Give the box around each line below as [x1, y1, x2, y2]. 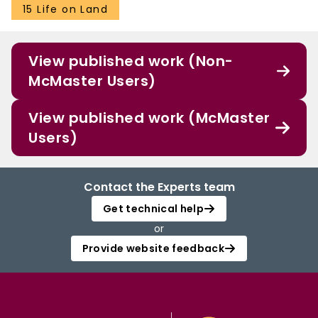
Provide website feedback [82, 241, 225, 256]
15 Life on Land [23, 2, 108, 17]
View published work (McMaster [28, 108, 270, 128]
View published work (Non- [28, 51, 234, 72]
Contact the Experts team [83, 179, 235, 196]
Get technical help [102, 202, 204, 216]
